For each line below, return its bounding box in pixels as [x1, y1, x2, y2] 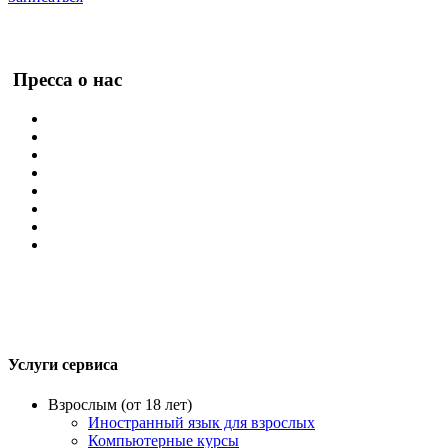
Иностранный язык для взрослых [88, 413, 315, 431]
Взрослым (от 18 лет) [48, 395, 192, 413]
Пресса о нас [13, 69, 122, 91]
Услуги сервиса [8, 356, 118, 374]
